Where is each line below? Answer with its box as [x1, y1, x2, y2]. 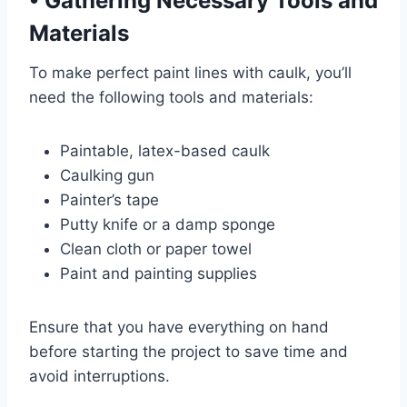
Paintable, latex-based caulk [60, 142, 270, 160]
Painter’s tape [60, 191, 159, 209]
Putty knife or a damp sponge [60, 215, 275, 233]
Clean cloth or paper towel [60, 240, 252, 258]
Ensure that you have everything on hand [29, 318, 329, 336]
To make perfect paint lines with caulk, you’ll [29, 64, 352, 82]
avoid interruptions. [29, 367, 170, 385]
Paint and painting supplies [60, 264, 257, 283]
